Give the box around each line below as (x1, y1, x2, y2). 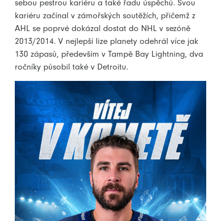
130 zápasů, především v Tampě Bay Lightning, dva (15, 48, 203, 59)
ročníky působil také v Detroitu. (15, 61, 128, 72)
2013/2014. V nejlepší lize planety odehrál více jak (15, 36, 198, 46)
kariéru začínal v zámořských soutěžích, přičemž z (15, 10, 195, 20)
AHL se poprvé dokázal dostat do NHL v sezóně (15, 23, 190, 33)
